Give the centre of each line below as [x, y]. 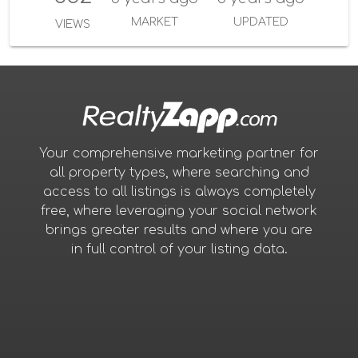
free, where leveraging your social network [179, 211]
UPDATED [261, 22]
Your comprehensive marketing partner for [179, 153]
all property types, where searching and [179, 172]
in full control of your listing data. [179, 249]
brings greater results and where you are [179, 230]
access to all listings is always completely [179, 191]
